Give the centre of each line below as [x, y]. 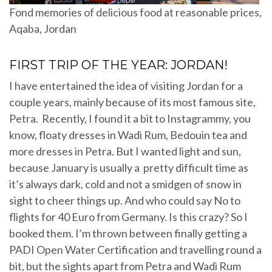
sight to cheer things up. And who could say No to [125, 201]
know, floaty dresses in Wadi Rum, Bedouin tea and [128, 135]
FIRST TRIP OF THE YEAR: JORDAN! [118, 65]
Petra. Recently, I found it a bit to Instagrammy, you [130, 119]
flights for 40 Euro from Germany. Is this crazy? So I [128, 217]
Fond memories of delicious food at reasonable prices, [135, 12]
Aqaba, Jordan [43, 29]
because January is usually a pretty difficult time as [129, 168]
